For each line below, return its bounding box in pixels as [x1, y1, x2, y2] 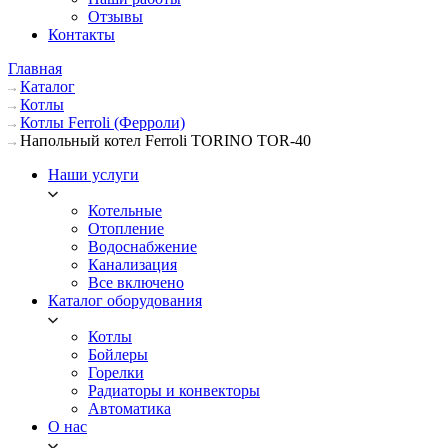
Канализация [88, 256, 177, 273]
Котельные [88, 202, 162, 219]
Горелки [88, 364, 144, 381]
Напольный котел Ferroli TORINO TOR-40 [20, 132, 311, 149]
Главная [8, 60, 62, 77]
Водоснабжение [88, 238, 197, 255]
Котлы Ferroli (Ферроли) [20, 114, 185, 131]
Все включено [88, 274, 184, 291]
